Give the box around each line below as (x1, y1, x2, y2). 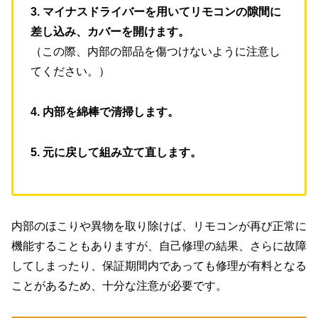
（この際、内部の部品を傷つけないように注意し (31, 45, 280, 58)
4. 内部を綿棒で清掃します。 (31, 105, 179, 118)
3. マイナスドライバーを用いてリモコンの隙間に (31, 6, 281, 18)
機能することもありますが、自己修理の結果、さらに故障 (11, 240, 307, 253)
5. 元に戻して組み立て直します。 (31, 146, 202, 158)
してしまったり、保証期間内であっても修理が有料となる (11, 260, 307, 273)
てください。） (31, 65, 110, 78)
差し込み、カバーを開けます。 (31, 26, 190, 38)
